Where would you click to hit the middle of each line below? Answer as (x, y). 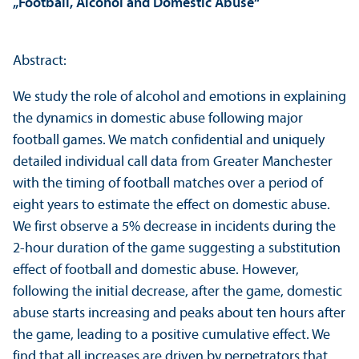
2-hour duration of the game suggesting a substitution (177, 249)
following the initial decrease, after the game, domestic (177, 292)
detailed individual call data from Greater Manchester (173, 163)
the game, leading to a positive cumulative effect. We (171, 336)
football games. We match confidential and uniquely (169, 141)
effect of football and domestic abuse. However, (156, 271)
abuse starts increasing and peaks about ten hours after (179, 314)
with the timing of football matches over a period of (168, 184)
